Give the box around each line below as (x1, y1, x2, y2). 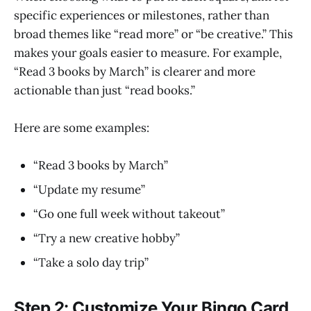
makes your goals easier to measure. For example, (14, 44, 282, 60)
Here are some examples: (14, 120, 149, 136)
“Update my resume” (33, 182, 145, 198)
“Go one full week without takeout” (33, 206, 225, 222)
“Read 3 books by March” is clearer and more (14, 63, 255, 79)
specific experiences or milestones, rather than (14, 7, 269, 23)
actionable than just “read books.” (14, 82, 195, 98)
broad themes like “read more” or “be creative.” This (14, 26, 293, 42)
